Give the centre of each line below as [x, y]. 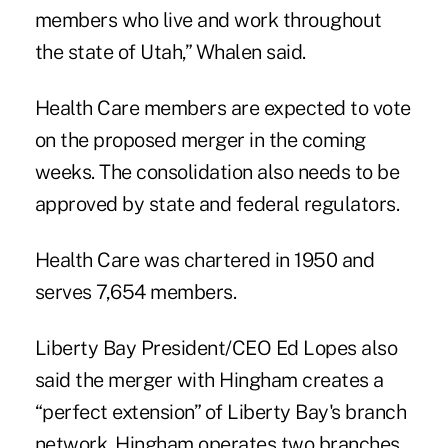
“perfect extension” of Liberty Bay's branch [220, 412]
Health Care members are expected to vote [222, 108]
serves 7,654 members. [135, 292]
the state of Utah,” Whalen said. [170, 52]
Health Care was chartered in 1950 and [204, 260]
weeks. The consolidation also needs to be [217, 172]
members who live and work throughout [208, 20]
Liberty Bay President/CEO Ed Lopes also [216, 348]
